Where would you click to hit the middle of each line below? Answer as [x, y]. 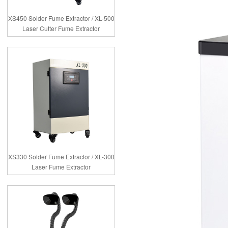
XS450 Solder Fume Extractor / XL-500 [61, 18]
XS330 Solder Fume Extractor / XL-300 [61, 156]
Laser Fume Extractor [61, 167]
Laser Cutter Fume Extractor [61, 28]
